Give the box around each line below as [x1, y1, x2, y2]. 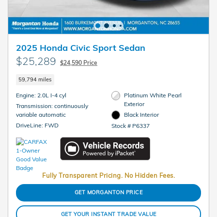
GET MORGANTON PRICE [74, 189, 143, 196]
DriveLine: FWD [45, 122, 59, 129]
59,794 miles [18, 76, 52, 83]
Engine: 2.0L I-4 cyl [37, 92, 66, 99]
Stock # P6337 [111, 122, 150, 129]
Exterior [124, 100, 145, 108]
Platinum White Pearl [124, 92, 182, 99]
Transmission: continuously [16, 102, 54, 110]
